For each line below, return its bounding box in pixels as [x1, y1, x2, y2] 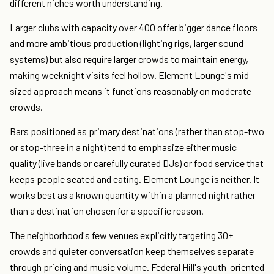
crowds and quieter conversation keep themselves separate [10, 245, 254, 257]
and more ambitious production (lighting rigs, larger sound [10, 37, 243, 50]
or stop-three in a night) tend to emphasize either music [10, 141, 237, 154]
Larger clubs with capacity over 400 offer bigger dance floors [10, 21, 257, 34]
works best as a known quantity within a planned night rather [10, 189, 256, 201]
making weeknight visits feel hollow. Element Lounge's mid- [10, 69, 253, 81]
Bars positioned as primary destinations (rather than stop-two [10, 125, 264, 138]
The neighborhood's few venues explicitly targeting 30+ [10, 229, 233, 242]
